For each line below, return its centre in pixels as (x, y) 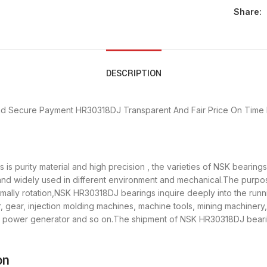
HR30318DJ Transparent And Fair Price (152, 110)
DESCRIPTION (133, 74)
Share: (247, 12)
